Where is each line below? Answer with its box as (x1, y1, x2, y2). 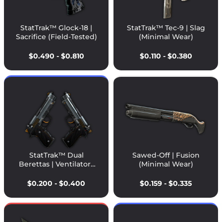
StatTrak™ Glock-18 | (20, 23, 92, 33)
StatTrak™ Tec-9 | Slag (126, 23, 205, 33)
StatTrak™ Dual (29, 150, 84, 160)
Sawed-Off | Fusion (132, 150, 200, 160)
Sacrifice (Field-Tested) (15, 32, 97, 42)
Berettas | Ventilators (18, 159, 94, 168)
